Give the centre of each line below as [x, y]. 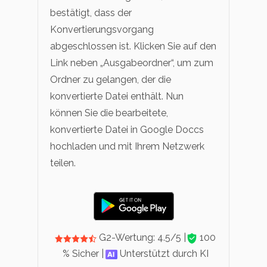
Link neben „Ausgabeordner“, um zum [132, 63]
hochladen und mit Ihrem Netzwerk [127, 146]
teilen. [63, 163]
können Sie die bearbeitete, [109, 113]
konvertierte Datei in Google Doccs [127, 129]
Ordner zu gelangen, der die [111, 79]
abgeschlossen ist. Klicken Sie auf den [133, 46]
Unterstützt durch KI [163, 254]
